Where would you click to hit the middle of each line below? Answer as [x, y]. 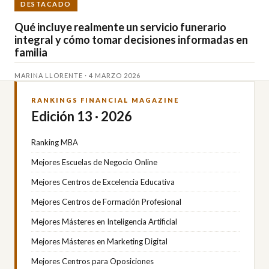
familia [31, 53]
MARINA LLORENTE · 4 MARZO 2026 [77, 76]
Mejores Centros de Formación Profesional [106, 202]
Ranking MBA [55, 143]
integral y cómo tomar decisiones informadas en [131, 40]
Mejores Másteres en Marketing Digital [99, 242]
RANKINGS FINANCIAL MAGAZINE [105, 100]
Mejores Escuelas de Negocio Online [94, 162]
